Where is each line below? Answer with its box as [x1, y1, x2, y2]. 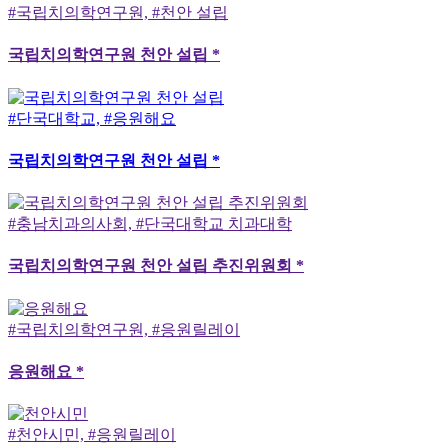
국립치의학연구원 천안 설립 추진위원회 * [8, 257, 304, 275]
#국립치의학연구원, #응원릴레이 [8, 320, 240, 338]
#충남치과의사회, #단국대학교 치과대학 [8, 215, 292, 233]
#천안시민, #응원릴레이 [8, 426, 176, 444]
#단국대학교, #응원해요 [8, 109, 176, 127]
